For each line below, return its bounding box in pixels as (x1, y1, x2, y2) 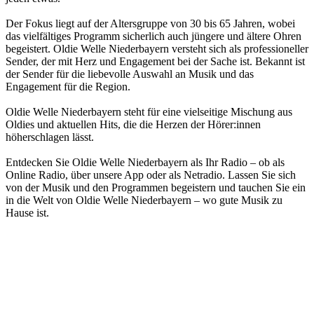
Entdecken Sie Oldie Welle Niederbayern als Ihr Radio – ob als (6, 156, 285, 168)
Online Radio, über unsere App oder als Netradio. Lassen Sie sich (6, 168, 296, 181)
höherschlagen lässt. (6, 130, 94, 143)
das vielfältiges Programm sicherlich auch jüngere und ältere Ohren (6, 29, 301, 42)
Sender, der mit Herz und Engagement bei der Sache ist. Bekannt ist (6, 55, 305, 67)
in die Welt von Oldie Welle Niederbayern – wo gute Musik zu (6, 193, 282, 206)
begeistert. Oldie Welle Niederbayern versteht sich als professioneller (6, 42, 308, 55)
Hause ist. (6, 206, 49, 219)
